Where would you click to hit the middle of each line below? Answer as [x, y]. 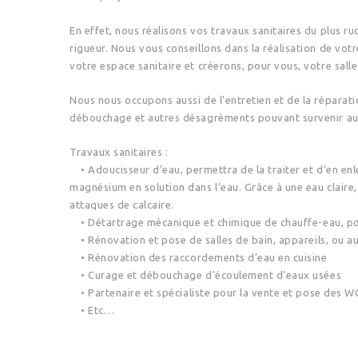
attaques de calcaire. [122, 205]
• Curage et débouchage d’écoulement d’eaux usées [206, 275]
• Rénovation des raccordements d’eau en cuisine [199, 257]
